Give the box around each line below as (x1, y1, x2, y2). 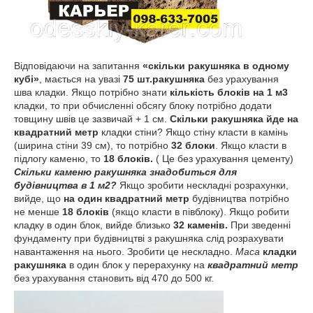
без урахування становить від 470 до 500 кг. (14, 272, 214, 284)
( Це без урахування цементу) (153, 153, 293, 165)
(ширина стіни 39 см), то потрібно (14, 140, 171, 152)
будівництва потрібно (189, 193, 289, 205)
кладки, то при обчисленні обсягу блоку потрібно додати (14, 100, 272, 112)
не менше (14, 206, 62, 218)
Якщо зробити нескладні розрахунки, (119, 180, 289, 191)
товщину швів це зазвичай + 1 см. (14, 113, 170, 125)
